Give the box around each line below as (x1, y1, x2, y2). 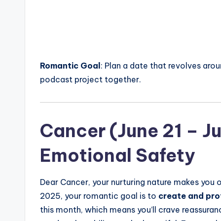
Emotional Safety (40, 144, 195, 167)
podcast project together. (40, 74, 141, 84)
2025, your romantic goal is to (40, 190, 158, 201)
